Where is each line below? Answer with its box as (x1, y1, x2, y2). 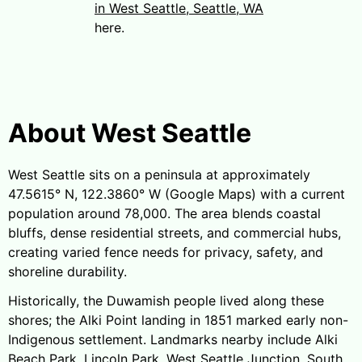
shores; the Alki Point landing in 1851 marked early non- (8, 311, 348, 328)
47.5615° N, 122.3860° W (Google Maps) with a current (8, 185, 345, 202)
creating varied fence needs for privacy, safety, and (8, 243, 323, 260)
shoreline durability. (8, 263, 127, 280)
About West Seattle (8, 116, 251, 149)
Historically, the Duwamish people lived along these (8, 292, 324, 309)
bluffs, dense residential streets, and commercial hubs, (8, 224, 341, 241)
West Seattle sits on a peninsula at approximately (8, 166, 310, 183)
